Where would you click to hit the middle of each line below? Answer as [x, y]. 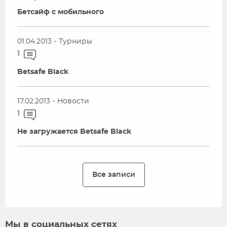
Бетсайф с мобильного [61, 12]
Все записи [113, 175]
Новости [73, 101]
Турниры [75, 42]
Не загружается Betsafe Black [74, 132]
